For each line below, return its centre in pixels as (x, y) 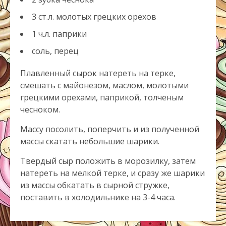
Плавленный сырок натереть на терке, (98, 73)
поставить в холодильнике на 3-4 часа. (98, 197)
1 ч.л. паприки (59, 34)
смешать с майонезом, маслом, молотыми (104, 85)
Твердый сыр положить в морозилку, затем (108, 161)
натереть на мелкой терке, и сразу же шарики (112, 173)
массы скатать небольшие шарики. (90, 141)
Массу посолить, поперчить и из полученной (110, 129)
